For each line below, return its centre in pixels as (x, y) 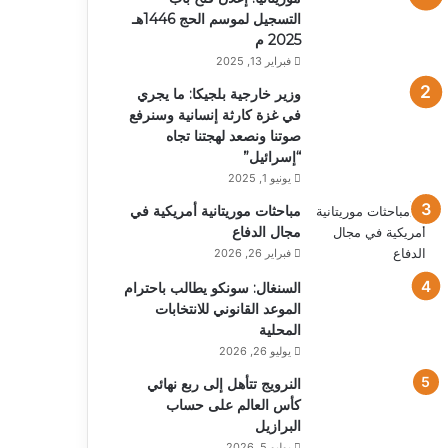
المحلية (279, 329)
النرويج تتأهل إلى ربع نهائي (223, 383)
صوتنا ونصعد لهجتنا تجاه (233, 135)
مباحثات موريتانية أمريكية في (215, 210)
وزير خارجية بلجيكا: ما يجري (218, 93)
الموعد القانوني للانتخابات (227, 308)
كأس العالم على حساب (233, 404)
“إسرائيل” (271, 156)
